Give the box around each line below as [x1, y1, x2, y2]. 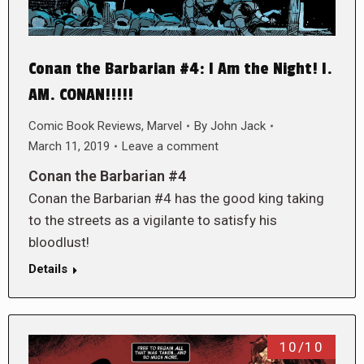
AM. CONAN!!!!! [28, 84, 133, 105]
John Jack [210, 118, 266, 133]
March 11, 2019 [28, 138, 110, 154]
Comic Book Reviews [28, 118, 141, 133]
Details [28, 261, 67, 276]
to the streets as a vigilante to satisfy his [28, 211, 277, 228]
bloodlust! [28, 233, 89, 250]
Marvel [147, 118, 182, 133]
